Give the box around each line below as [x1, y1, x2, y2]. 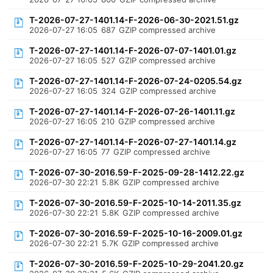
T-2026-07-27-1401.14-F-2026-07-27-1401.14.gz [29, 136, 237, 147]
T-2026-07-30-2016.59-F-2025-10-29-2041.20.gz [29, 258, 244, 269]
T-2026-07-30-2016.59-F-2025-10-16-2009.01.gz [29, 228, 243, 238]
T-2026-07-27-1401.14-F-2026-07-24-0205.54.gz [29, 76, 243, 86]
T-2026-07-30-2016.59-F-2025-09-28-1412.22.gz [29, 167, 245, 177]
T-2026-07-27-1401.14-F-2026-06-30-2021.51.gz [29, 15, 239, 25]
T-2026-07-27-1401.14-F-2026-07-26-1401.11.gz [29, 106, 236, 116]
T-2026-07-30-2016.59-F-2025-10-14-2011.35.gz [29, 197, 242, 208]
